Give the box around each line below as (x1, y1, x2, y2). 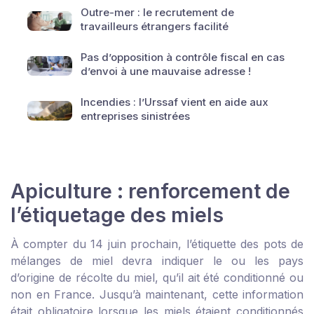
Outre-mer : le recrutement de (81, 6, 234, 19)
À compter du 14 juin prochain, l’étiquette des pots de (11, 237, 303, 251)
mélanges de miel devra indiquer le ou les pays (11, 254, 303, 268)
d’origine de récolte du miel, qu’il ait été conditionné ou (11, 271, 303, 285)
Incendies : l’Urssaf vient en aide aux (81, 95, 268, 109)
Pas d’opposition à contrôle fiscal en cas (81, 50, 285, 64)
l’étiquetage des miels (11, 203, 224, 227)
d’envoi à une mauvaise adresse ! (81, 64, 251, 78)
